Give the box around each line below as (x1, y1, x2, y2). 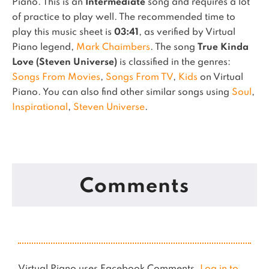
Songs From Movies (12, 73, 100, 82)
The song (155, 43, 198, 52)
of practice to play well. (12, 13, 119, 22)
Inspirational (12, 103, 68, 112)
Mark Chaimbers (76, 43, 150, 52)
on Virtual (198, 73, 243, 82)
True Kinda (198, 43, 249, 52)
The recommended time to (119, 13, 235, 22)
